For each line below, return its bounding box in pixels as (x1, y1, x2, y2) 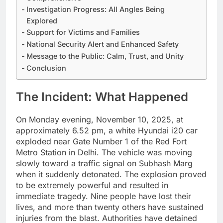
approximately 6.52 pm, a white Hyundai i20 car (16, 125, 198, 136)
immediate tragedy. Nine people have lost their (16, 191, 191, 202)
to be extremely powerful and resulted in (16, 180, 168, 191)
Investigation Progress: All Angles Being (26, 5, 165, 14)
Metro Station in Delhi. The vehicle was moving (16, 147, 192, 158)
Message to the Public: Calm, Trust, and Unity (26, 52, 184, 61)
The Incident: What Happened (16, 90, 188, 105)
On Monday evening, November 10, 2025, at (16, 114, 183, 125)
